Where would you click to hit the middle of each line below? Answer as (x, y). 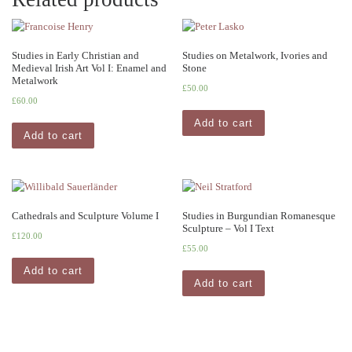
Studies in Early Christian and (75, 56)
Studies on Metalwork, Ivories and (255, 56)
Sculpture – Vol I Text (229, 229)
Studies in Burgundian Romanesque (259, 216)
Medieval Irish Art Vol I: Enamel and (89, 68)
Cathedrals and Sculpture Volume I (85, 216)
